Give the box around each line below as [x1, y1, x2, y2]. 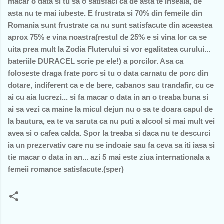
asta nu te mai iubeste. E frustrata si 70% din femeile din [8, 8, 202, 17]
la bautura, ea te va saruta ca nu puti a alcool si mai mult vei [8, 116, 215, 125]
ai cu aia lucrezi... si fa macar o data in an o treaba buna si [8, 92, 208, 101]
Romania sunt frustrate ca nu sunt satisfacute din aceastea [8, 20, 212, 29]
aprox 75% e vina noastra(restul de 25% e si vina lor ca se [8, 32, 207, 41]
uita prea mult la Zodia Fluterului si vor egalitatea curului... [8, 44, 210, 53]
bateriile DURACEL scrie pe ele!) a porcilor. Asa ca [8, 56, 183, 65]
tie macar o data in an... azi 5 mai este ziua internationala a [8, 152, 210, 161]
